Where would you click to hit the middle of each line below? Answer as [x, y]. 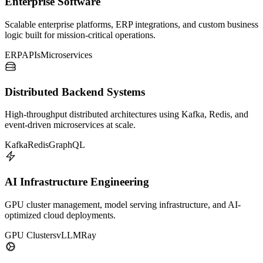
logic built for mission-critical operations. [80, 35]
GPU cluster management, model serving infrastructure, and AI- [123, 204]
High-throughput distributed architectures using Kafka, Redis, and [127, 114]
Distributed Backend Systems [75, 92]
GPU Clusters [31, 235]
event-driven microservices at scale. [70, 125]
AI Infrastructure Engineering [77, 181]
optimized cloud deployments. [60, 215]
